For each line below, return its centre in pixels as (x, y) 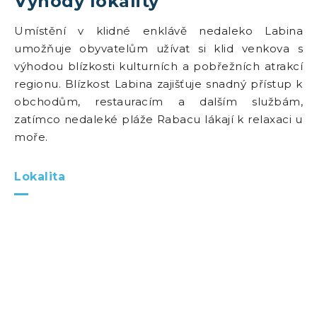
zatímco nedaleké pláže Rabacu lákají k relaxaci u (158, 119)
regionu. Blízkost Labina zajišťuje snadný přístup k (158, 84)
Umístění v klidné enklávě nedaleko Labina (158, 31)
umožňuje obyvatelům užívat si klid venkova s (158, 48)
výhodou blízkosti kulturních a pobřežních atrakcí (158, 66)
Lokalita (40, 177)
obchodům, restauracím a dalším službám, (158, 102)
